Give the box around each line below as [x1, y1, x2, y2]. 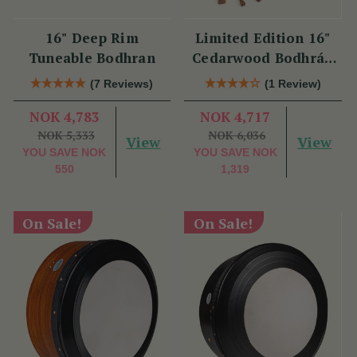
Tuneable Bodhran [28, 48, 155, 67]
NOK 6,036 [208, 127, 266, 143]
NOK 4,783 [29, 107, 100, 126]
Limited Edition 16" [194, 28, 331, 47]
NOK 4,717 [200, 107, 271, 126]
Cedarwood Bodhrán [192, 48, 334, 67]
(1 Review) [264, 76, 321, 90]
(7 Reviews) [90, 76, 154, 90]
